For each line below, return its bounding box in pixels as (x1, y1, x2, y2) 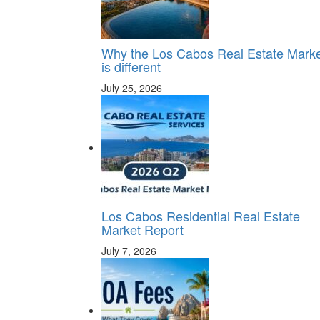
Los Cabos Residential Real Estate (101, 206, 300, 225)
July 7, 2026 (101, 244, 156, 258)
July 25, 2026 (101, 81, 162, 95)
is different (101, 57, 161, 76)
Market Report (101, 220, 184, 239)
